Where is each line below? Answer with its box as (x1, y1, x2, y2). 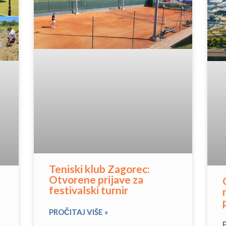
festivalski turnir (49, 183, 129, 196)
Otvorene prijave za (49, 173, 144, 186)
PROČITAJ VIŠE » (49, 207, 108, 216)
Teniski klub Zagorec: (49, 162, 150, 175)
